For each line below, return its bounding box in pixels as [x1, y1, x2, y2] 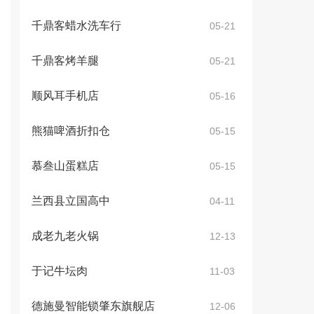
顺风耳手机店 [32, 90, 99, 102]
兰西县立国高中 [32, 195, 110, 207]
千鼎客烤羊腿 [32, 55, 99, 67]
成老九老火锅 [32, 230, 99, 242]
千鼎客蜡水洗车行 [32, 20, 121, 32]
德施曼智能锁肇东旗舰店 [32, 300, 155, 312]
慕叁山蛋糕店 [32, 160, 99, 172]
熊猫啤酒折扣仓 [32, 125, 110, 137]
